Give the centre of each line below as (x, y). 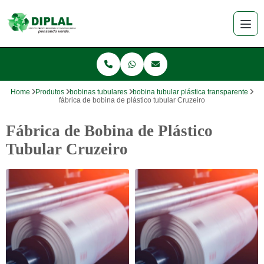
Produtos (50, 92)
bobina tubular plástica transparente (190, 92)
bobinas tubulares (98, 92)
